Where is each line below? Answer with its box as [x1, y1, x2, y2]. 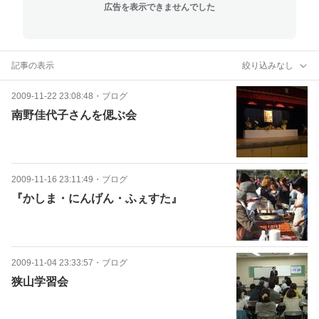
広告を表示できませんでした [104, 1, 215, 12]
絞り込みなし [242, 60, 293, 70]
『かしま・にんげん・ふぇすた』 [11, 192, 182, 204]
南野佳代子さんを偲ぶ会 [11, 109, 137, 121]
